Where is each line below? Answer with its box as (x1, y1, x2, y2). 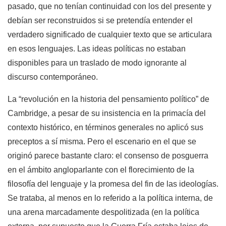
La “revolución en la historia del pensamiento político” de (8, 95, 209, 104)
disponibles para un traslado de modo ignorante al (8, 59, 187, 68)
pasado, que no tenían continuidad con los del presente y (8, 2, 211, 11)
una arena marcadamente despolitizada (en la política (8, 208, 199, 217)
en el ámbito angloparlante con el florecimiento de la (8, 165, 194, 175)
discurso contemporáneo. (8, 73, 98, 82)
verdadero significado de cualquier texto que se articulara (8, 30, 212, 39)
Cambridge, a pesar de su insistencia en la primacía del (8, 109, 206, 118)
